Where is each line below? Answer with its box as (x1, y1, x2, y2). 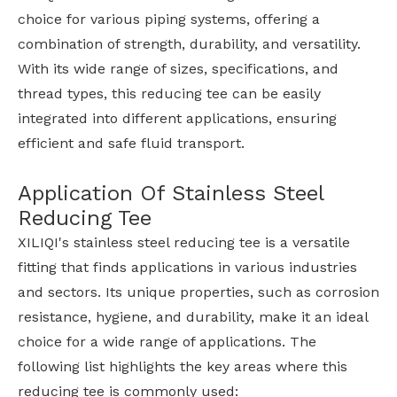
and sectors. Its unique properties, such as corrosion (18, 284, 379, 301)
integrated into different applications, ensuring (18, 110, 337, 128)
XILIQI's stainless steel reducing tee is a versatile (18, 234, 350, 252)
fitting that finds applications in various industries (18, 259, 357, 276)
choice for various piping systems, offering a (18, 11, 320, 28)
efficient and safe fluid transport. (18, 135, 245, 152)
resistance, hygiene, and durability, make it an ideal (18, 308, 368, 326)
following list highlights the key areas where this (18, 358, 347, 376)
